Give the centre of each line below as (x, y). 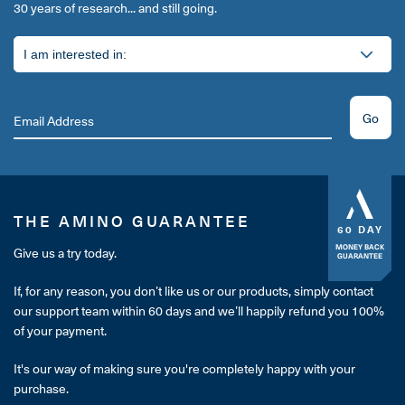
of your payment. (60, 331)
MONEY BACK (360, 247)
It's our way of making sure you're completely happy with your (184, 369)
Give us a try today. (65, 253)
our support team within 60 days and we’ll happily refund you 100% (199, 311)
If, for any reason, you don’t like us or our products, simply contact (193, 291)
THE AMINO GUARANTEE (132, 221)
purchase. (41, 389)
